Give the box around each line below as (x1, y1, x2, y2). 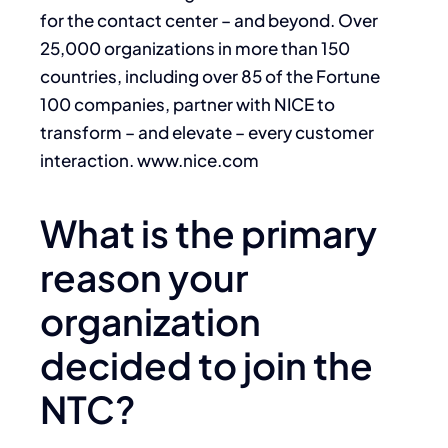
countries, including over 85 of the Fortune (40, 64, 380, 87)
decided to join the (40, 341, 373, 388)
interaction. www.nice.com (40, 148, 259, 171)
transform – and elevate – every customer (40, 120, 374, 143)
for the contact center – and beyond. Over (40, 8, 378, 31)
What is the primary (40, 209, 377, 256)
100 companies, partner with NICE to (40, 92, 335, 115)
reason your (40, 253, 248, 300)
